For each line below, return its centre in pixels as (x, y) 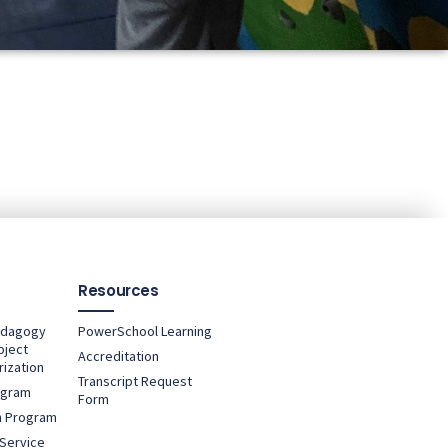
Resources (118, 290)
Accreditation (119, 355)
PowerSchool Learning (145, 330)
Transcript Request (135, 380)
